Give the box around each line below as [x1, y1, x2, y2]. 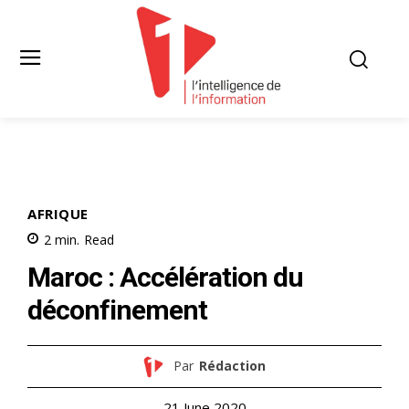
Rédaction [198, 357, 266, 375]
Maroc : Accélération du [27, 260, 303, 293]
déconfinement [27, 293, 207, 326]
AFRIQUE [27, 204, 89, 223]
